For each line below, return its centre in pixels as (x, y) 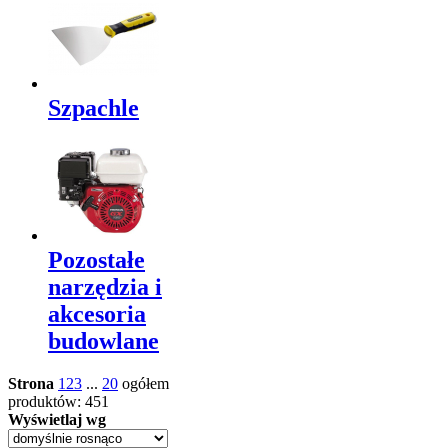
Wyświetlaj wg (57, 420)
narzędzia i (105, 287)
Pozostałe (96, 260)
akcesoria (97, 314)
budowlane (103, 341)
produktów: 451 (58, 402)
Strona (31, 384)
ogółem (145, 384)
